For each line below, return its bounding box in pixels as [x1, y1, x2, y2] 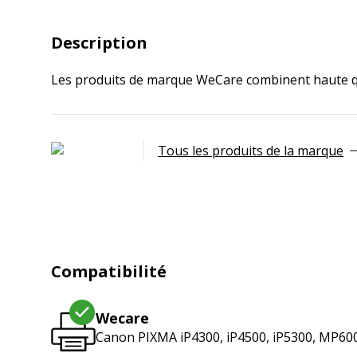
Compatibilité [51, 261, 167, 282]
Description [51, 32, 147, 53]
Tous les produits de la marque [158, 142, 343, 159]
